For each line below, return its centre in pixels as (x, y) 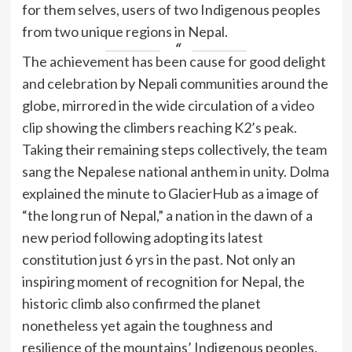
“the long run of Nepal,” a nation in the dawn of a (167, 216)
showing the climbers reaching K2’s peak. (170, 128)
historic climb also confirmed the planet (141, 304)
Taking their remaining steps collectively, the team (174, 150)
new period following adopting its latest (142, 238)
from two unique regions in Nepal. (125, 32)
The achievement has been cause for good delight (174, 62)
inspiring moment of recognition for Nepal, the (163, 282)
